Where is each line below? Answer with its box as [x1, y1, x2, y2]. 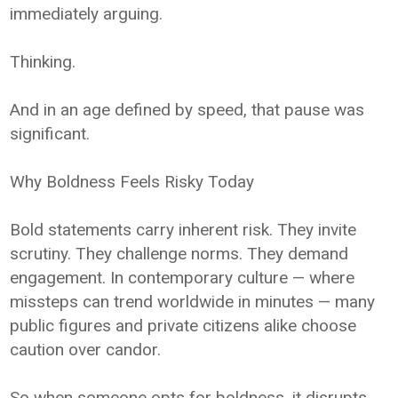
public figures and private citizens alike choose [10, 314, 357, 336]
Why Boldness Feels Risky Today [10, 171, 255, 192]
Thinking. [10, 51, 76, 72]
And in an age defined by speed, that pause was [10, 99, 365, 120]
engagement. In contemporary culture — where [10, 267, 355, 288]
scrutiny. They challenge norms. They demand [10, 243, 349, 264]
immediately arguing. [10, 3, 163, 24]
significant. [10, 123, 91, 144]
